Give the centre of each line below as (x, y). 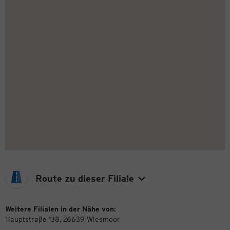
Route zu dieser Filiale (85, 178)
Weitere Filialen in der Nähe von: (61, 209)
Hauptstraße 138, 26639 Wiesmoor (63, 219)
